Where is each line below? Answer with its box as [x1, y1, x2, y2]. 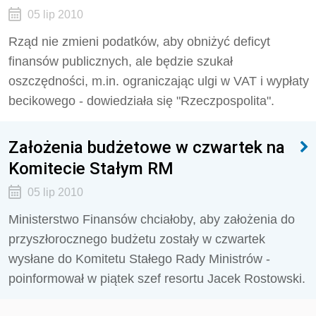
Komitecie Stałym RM [8, 158, 174, 178]
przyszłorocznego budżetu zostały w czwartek [8, 232, 265, 246]
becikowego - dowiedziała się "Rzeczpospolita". [8, 94, 274, 108]
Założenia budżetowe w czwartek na [8, 137, 285, 157]
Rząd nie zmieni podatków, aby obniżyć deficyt [8, 35, 270, 49]
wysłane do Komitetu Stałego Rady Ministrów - [8, 252, 270, 266]
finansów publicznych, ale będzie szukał [8, 54, 233, 68]
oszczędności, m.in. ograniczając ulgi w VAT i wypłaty [8, 74, 309, 88]
